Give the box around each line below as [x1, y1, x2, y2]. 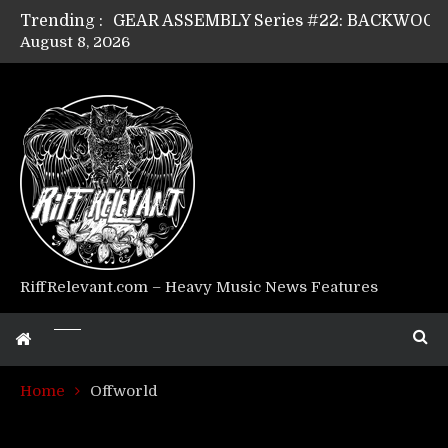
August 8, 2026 [20, 33, 130, 51]
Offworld [90, 382, 158, 400]
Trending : [20, 12, 103, 30]
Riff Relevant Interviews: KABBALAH [113, 210, 403, 228]
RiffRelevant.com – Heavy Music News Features [20, 278, 378, 296]
